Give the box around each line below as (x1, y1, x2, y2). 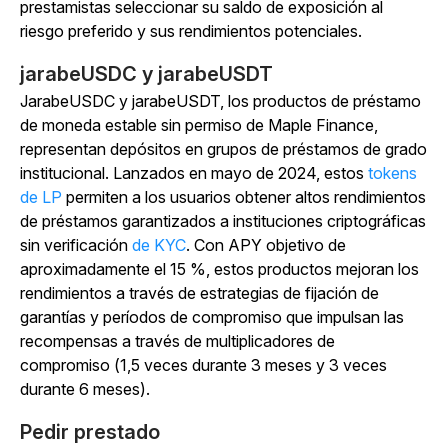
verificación (44, 235, 132, 256)
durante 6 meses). (20, 379, 150, 400)
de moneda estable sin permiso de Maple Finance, (20, 115, 378, 136)
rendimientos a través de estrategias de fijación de (20, 283, 379, 304)
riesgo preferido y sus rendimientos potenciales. (20, 21, 362, 42)
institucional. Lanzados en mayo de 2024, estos (20, 163, 368, 184)
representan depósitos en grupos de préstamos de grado (20, 139, 427, 160)
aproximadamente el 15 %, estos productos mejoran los (20, 259, 419, 280)
